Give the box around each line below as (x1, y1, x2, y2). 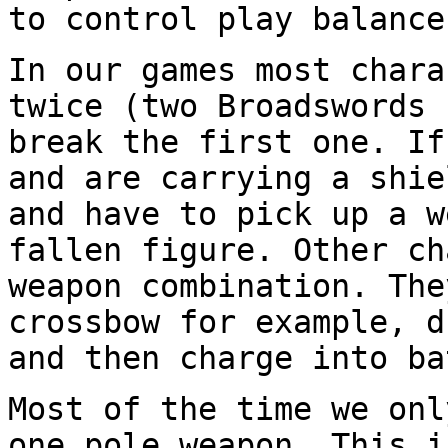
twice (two (8, 87, 217, 124)
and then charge (8, 339, 312, 376)
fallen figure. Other (8, 231, 407, 268)
